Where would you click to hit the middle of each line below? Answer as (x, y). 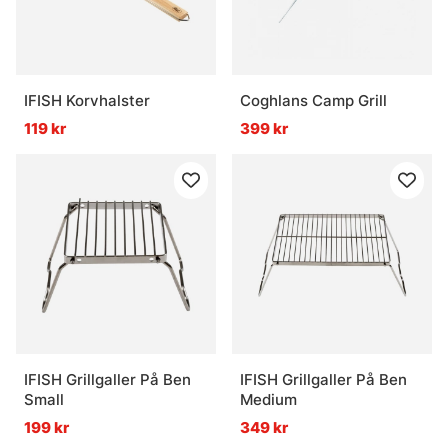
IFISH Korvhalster (87, 101)
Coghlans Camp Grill (313, 101)
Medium (268, 400)
